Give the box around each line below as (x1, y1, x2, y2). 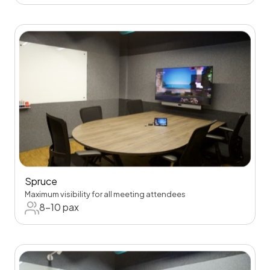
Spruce (25, 174, 57, 187)
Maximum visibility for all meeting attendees (25, 189, 186, 199)
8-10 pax (39, 200, 79, 213)
